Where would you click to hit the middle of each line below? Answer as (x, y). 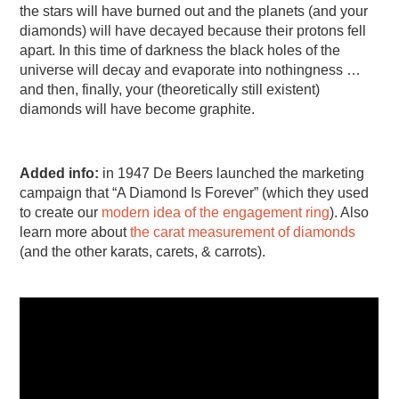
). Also (350, 212)
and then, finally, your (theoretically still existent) (170, 89)
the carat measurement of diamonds (243, 232)
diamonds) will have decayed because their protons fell (193, 30)
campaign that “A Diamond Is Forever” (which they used (195, 192)
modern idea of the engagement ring (216, 212)
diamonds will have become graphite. (138, 109)
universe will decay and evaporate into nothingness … (191, 69)
